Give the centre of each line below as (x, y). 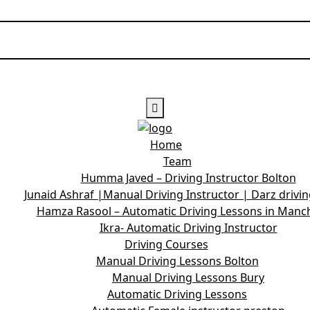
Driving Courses (166, 244)
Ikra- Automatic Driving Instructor (188, 227)
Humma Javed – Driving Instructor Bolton (188, 177)
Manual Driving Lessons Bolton (177, 261)
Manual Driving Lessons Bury (188, 277)
